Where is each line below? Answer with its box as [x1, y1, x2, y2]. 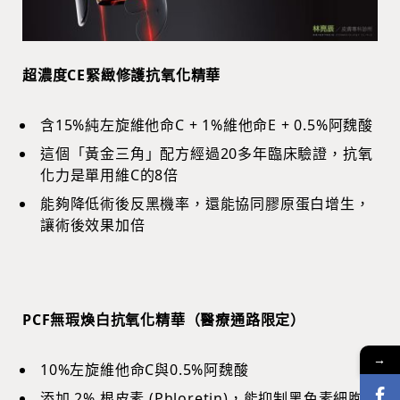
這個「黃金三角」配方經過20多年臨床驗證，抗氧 [40, 143, 373, 163]
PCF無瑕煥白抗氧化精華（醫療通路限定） [22, 309, 305, 329]
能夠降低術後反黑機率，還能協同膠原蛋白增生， [40, 193, 371, 213]
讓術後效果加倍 [40, 214, 146, 235]
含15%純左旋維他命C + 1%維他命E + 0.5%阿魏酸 [40, 114, 373, 135]
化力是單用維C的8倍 [40, 164, 179, 185]
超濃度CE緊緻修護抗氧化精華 [22, 64, 221, 85]
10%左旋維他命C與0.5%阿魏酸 [40, 359, 249, 379]
